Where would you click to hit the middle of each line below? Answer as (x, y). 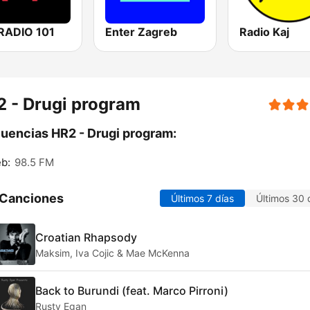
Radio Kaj (264, 32)
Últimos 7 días (202, 199)
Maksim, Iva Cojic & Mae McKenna (112, 253)
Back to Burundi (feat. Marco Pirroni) (132, 290)
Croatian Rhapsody (86, 237)
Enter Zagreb (142, 32)
